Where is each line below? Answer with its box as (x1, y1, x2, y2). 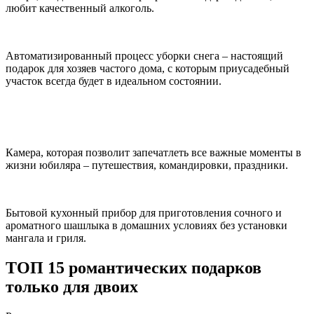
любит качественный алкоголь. (6, 2, 154, 15)
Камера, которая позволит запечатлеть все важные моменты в (6, 146, 301, 159)
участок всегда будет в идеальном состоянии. (6, 75, 221, 88)
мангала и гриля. (6, 232, 86, 245)
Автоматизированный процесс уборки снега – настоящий (6, 50, 283, 62)
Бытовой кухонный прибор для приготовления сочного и (6, 207, 282, 219)
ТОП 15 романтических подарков (6, 259, 261, 278)
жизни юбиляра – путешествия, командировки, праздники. (6, 159, 288, 172)
